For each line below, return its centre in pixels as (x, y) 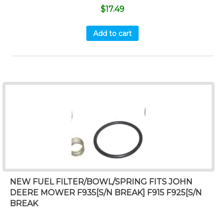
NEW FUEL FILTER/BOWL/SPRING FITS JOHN (101, 182)
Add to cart (113, 33)
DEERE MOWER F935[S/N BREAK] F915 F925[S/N (106, 193)
